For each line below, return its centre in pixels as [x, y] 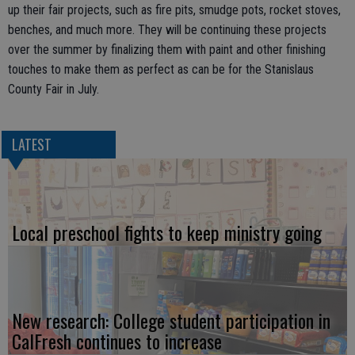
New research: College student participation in [171, 320]
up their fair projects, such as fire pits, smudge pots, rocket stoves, [174, 10]
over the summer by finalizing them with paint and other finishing [167, 49]
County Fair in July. [53, 89]
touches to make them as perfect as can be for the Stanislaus [161, 69]
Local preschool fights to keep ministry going [167, 232]
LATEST [31, 144]
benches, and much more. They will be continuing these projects [167, 29]
